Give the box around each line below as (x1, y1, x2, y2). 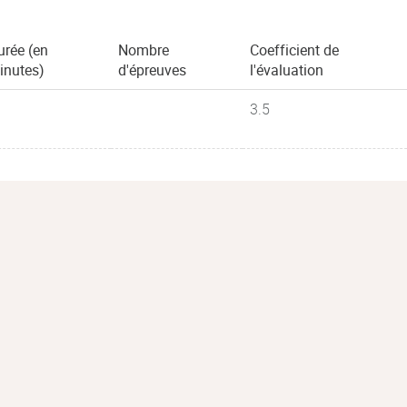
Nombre (118, 40, 169, 60)
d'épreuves (118, 60, 186, 80)
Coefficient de (250, 40, 339, 60)
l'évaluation (250, 60, 323, 80)
